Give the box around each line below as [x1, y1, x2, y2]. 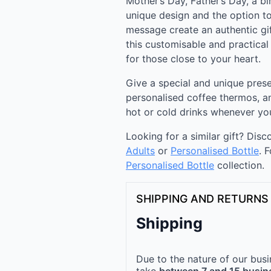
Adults [126, 145, 155, 157]
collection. [214, 159, 264, 172]
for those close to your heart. [126, 53, 261, 65]
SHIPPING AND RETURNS [136, 192, 269, 206]
